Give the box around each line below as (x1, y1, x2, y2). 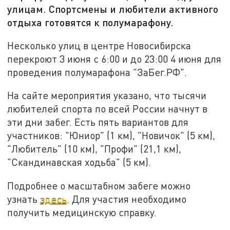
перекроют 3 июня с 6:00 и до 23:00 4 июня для (7, 52, 222, 65)
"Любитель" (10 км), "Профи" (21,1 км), (7, 143, 182, 155)
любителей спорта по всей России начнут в (7, 103, 208, 115)
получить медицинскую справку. (7, 206, 157, 219)
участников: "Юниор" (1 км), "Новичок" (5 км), (7, 129, 216, 142)
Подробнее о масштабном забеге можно (7, 180, 191, 192)
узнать (7, 193, 41, 205)
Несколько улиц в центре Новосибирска (7, 39, 191, 51)
